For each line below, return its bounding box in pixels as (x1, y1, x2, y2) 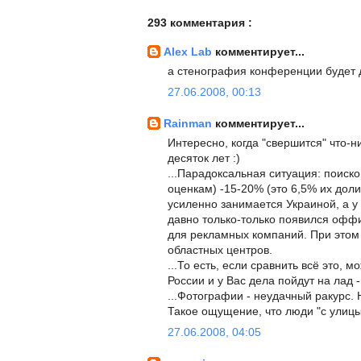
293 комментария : (147, 16, 252, 29)
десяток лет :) (168, 151, 240, 164)
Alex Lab (164, 45, 215, 58)
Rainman (164, 117, 215, 130)
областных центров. (168, 243, 272, 256)
